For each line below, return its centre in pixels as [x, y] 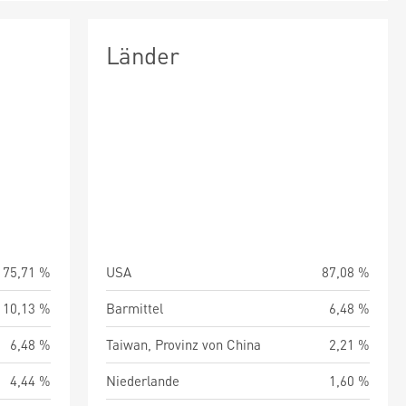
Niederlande [142, 381]
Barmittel [134, 308]
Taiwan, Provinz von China [183, 344]
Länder [142, 55]
